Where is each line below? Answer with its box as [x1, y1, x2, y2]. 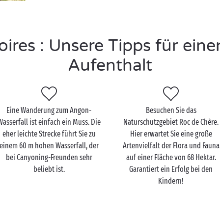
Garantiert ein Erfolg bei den [129, 165, 213, 174]
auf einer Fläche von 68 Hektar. [126, 153, 216, 162]
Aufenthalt [68, 55, 152, 76]
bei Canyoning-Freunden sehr [5, 153, 92, 162]
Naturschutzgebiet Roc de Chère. [123, 117, 219, 127]
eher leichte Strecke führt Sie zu [2, 129, 96, 138]
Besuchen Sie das [145, 106, 196, 115]
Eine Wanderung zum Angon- [6, 106, 92, 115]
